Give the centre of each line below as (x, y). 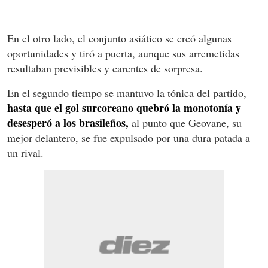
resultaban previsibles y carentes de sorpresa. (105, 68)
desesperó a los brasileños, (68, 122)
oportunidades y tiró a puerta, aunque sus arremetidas (123, 53)
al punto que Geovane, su (185, 122)
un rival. (25, 152)
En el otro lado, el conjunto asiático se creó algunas (119, 38)
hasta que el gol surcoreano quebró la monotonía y (124, 107)
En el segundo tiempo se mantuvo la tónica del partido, (127, 92)
